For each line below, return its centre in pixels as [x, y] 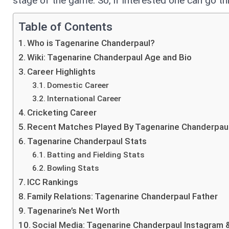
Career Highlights [63, 71]
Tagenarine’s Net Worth [75, 210]
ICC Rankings [53, 182]
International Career [85, 98]
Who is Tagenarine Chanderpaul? [92, 43]
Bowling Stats [74, 168]
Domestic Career [78, 85]
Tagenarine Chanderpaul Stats [88, 141]
